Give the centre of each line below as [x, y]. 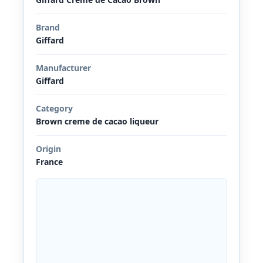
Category [54, 108]
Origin [48, 149]
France [49, 161]
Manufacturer [63, 68]
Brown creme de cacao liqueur [97, 121]
